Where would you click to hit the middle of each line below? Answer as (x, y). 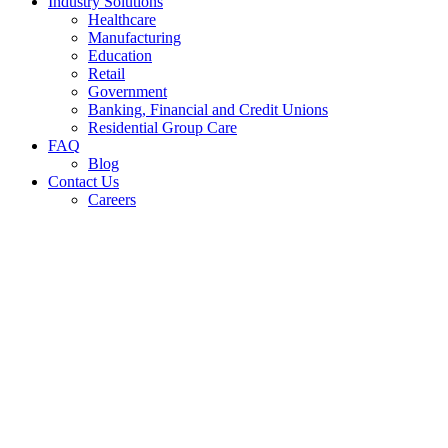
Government (127, 91)
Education (120, 55)
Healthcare (122, 19)
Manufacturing (134, 37)
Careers (112, 199)
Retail (106, 73)
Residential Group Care (162, 127)
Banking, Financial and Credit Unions (208, 109)
